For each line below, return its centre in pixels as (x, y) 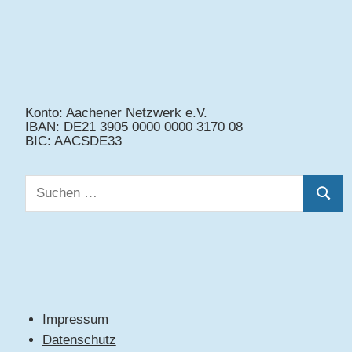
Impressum (75, 319)
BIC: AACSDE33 (74, 141)
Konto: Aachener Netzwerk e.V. (117, 112)
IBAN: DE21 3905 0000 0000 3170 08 (134, 126)
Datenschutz (79, 340)
